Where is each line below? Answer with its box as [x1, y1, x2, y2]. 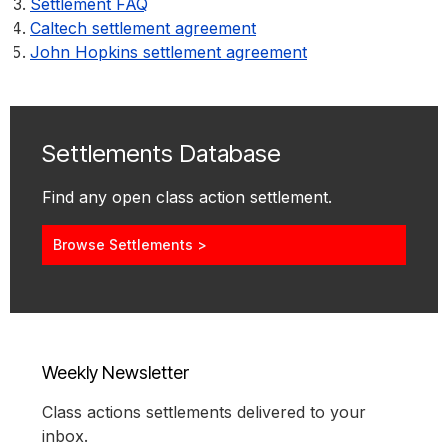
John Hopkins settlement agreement [30, 42, 307, 63]
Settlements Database [42, 139, 281, 169]
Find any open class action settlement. [42, 187, 332, 208]
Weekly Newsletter [42, 362, 189, 384]
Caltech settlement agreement [30, 18, 256, 39]
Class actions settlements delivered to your [42, 402, 366, 423]
